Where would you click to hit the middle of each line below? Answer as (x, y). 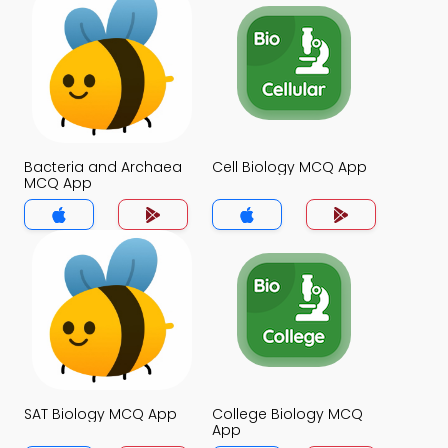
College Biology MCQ (287, 414)
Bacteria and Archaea (103, 167)
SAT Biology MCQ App (100, 414)
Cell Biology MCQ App (289, 167)
